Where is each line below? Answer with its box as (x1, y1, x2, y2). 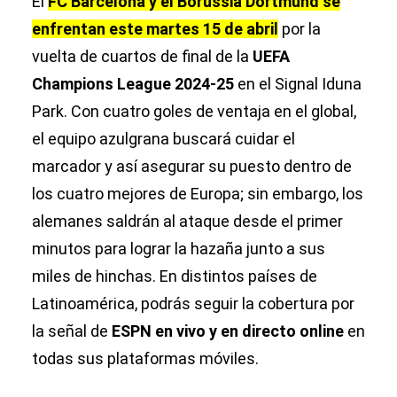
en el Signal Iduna (234, 74, 362, 93)
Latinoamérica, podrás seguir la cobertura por (32, 294, 354, 313)
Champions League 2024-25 (32, 74, 234, 93)
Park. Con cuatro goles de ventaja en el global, (32, 102, 356, 121)
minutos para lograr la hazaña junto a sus (32, 239, 325, 258)
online (300, 322, 344, 340)
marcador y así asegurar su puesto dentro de (32, 157, 352, 175)
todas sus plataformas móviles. (32, 349, 259, 368)
